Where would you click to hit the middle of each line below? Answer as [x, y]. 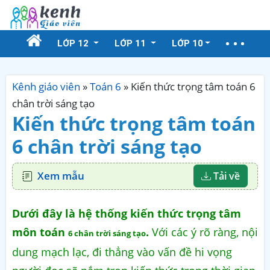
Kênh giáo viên [46, 86]
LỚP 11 [131, 43]
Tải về [225, 176]
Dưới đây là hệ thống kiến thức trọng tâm [127, 213]
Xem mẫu [61, 176]
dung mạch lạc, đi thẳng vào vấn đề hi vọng [122, 252]
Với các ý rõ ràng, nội [203, 232]
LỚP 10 [187, 43]
